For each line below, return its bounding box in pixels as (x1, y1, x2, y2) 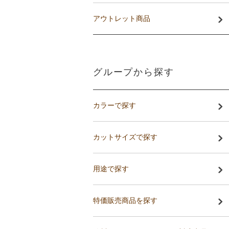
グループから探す (93, 67, 174, 77)
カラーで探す (93, 101, 136, 109)
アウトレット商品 (93, 14, 150, 22)
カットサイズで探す (93, 133, 157, 141)
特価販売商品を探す (93, 196, 157, 204)
